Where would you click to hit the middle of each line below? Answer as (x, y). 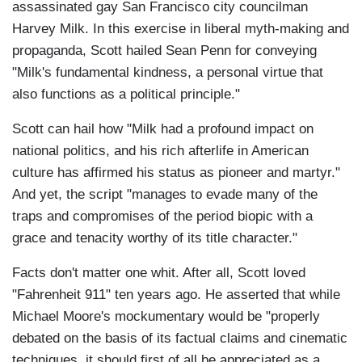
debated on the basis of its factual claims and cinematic (180, 339)
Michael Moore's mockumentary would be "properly (166, 317)
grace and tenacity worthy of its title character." (155, 238)
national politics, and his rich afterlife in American (160, 151)
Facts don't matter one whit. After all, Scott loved (159, 273)
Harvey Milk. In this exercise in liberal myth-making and (181, 29)
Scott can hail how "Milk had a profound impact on (163, 129)
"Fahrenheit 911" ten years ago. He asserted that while (176, 295)
